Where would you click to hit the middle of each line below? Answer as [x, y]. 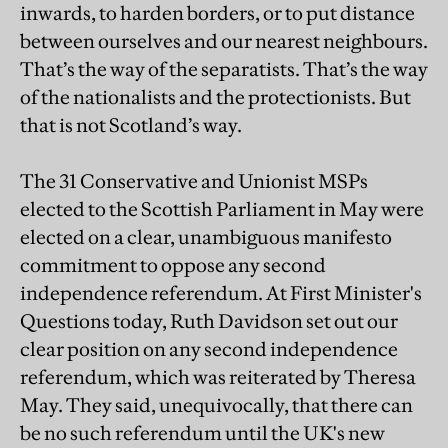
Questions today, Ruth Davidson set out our [209, 320]
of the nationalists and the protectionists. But [215, 96]
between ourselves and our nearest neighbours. [224, 40]
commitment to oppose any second [173, 264]
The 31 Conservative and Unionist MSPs [194, 180]
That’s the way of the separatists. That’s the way [224, 68]
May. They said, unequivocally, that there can [216, 404]
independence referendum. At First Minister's [221, 292]
